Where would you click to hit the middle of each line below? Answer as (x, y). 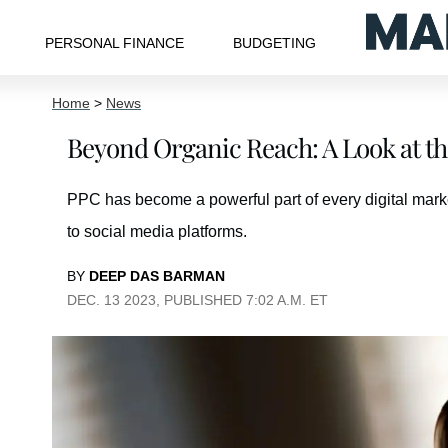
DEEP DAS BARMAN (157, 276)
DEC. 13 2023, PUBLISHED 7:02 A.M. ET (197, 300)
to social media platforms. (157, 231)
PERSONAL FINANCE (114, 42)
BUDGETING (275, 42)
